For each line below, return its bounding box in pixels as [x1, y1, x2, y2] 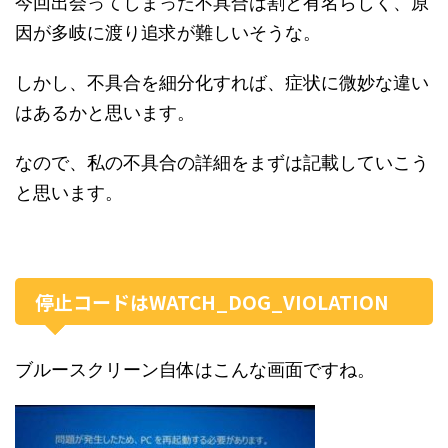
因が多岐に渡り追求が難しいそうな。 [15, 22, 321, 44]
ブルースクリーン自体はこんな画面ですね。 [15, 359, 375, 381]
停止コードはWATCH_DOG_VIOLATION [35, 288, 389, 316]
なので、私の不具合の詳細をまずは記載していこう [15, 152, 429, 174]
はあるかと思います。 [15, 102, 195, 124]
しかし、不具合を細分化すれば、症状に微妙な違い [15, 72, 429, 94]
